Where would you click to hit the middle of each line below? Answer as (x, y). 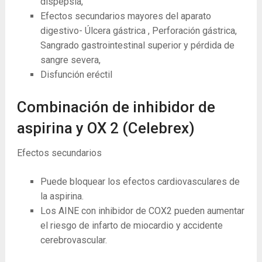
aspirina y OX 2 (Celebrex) (106, 128)
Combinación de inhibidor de (116, 107)
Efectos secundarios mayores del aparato (125, 16)
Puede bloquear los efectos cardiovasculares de (140, 181)
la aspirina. (62, 196)
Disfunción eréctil (76, 74)
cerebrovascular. (73, 240)
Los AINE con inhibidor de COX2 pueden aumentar (142, 211)
